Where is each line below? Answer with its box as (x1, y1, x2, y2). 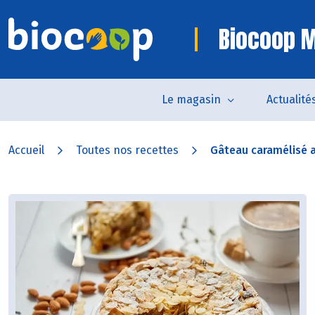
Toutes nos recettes (76, 143, 179, 157)
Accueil (8, 143, 44, 157)
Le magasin (162, 93, 221, 106)
